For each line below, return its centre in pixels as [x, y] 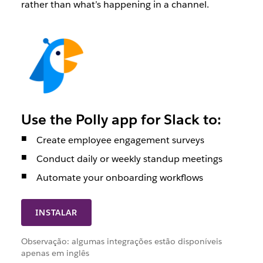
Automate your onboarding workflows [119, 178]
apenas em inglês [55, 253]
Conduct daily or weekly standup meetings [129, 159]
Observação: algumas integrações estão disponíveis [121, 242]
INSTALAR [56, 213]
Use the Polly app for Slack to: [121, 120]
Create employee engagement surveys [120, 140]
